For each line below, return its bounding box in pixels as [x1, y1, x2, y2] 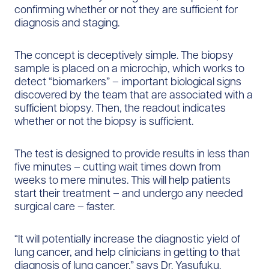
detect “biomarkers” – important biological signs [14, 74, 241, 88]
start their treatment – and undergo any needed [14, 186, 243, 200]
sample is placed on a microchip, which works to [14, 61, 244, 75]
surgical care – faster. [14, 199, 115, 213]
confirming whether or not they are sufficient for [14, 2, 238, 16]
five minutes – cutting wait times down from [14, 159, 221, 174]
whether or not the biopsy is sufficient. [14, 113, 193, 128]
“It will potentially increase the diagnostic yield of [14, 231, 240, 246]
